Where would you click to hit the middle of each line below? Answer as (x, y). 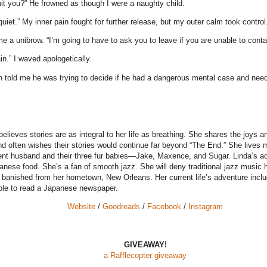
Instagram (206, 207)
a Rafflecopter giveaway (145, 256)
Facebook (164, 207)
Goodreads (121, 207)
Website (81, 207)
